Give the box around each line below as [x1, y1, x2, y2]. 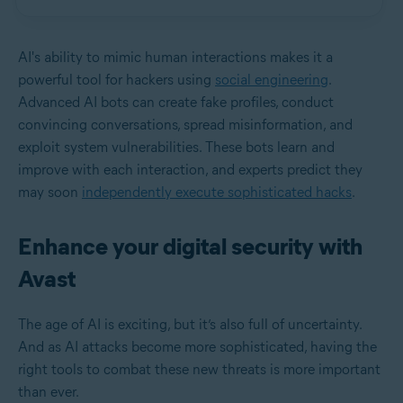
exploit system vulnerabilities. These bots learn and [18, 139, 335, 157]
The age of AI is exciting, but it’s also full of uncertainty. [18, 316, 362, 334]
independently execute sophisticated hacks [82, 184, 352, 201]
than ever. [18, 383, 79, 401]
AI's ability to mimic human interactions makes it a [18, 49, 333, 67]
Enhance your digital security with [18, 232, 363, 262]
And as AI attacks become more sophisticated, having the [18, 338, 377, 356]
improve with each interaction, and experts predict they [18, 161, 363, 179]
